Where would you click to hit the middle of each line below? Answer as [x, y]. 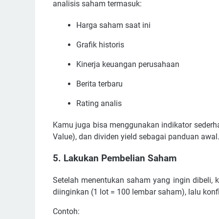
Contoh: [66, 211]
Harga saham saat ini [113, 25]
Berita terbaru [99, 84]
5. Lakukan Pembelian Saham [115, 159]
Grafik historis [100, 44]
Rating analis [99, 103]
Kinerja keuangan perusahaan [128, 64]
